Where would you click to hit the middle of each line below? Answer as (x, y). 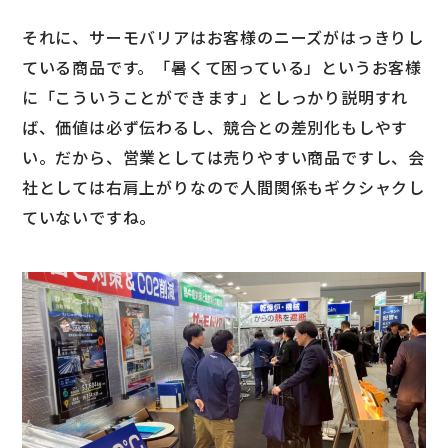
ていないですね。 (89, 216)
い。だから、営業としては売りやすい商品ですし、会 (223, 156)
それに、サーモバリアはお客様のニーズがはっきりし (223, 36)
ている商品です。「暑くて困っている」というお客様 (222, 66)
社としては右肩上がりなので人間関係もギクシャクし (223, 186)
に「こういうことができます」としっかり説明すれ (215, 96)
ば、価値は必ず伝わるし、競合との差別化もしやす (215, 126)
